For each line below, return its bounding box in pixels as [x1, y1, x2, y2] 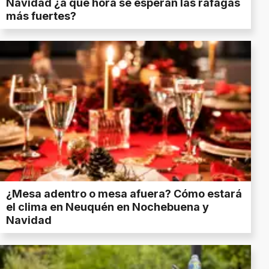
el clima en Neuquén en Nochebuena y [6, 201, 209, 214]
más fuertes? [6, 9, 76, 22]
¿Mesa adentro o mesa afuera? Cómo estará [6, 187, 242, 201]
